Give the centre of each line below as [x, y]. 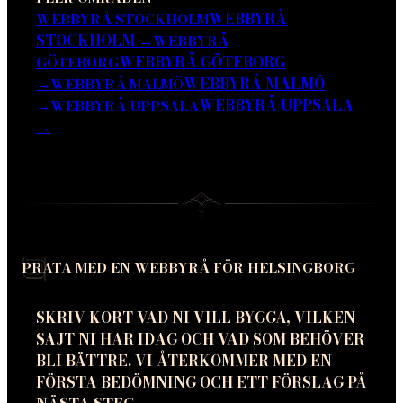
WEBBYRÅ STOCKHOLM [122, 19]
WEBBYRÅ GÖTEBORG [202, 62]
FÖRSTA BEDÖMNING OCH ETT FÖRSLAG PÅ [201, 382]
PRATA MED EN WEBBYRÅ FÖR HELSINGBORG [188, 267]
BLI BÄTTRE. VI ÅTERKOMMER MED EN [184, 360]
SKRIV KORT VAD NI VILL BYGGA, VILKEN [196, 317]
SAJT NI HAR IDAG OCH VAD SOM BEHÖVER [200, 339]
